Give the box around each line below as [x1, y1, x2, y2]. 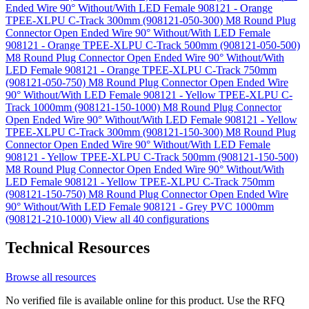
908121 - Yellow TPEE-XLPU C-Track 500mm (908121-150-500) [6, 150, 298, 163]
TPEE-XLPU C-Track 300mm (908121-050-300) [6, 14, 226, 26]
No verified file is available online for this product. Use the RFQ [6, 295, 285, 307]
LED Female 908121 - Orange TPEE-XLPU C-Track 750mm [6, 63, 277, 76]
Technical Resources [6, 239, 150, 257]
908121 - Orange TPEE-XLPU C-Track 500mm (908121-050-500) [6, 39, 300, 51]
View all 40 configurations [94, 212, 209, 225]
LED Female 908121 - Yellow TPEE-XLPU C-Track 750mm [6, 175, 275, 188]
